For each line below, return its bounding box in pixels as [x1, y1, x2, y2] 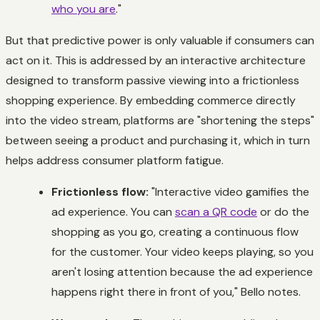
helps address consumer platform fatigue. [6, 152, 224, 168]
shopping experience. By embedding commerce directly [6, 92, 296, 108]
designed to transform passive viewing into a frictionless [6, 72, 299, 88]
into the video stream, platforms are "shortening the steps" [6, 112, 314, 128]
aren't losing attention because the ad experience [51, 264, 313, 279]
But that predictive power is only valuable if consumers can [6, 32, 314, 48]
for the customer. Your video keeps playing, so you [51, 244, 314, 259]
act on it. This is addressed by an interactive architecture [6, 52, 306, 68]
